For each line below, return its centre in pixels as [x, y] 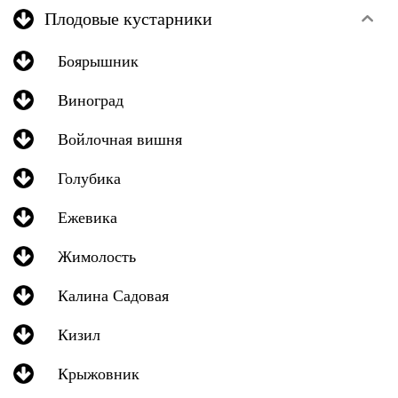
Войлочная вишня [120, 139]
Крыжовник [99, 373]
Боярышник [98, 60]
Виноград [91, 99]
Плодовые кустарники [128, 18]
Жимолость [97, 256]
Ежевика [88, 217]
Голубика [89, 178]
